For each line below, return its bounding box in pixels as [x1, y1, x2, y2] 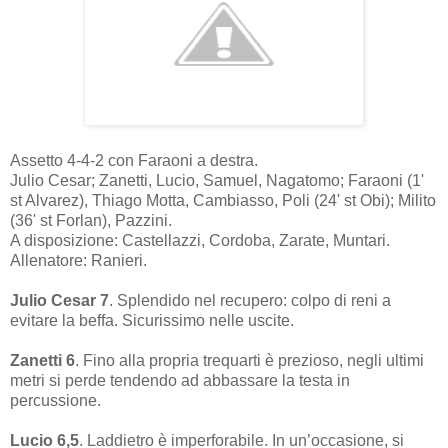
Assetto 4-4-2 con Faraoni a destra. [10, 152, 258, 169]
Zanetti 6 [10, 352, 75, 369]
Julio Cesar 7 [10, 292, 109, 309]
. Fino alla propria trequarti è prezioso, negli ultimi [75, 352, 424, 369]
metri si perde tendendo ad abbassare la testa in [10, 372, 350, 389]
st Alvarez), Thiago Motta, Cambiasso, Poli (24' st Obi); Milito [10, 192, 436, 209]
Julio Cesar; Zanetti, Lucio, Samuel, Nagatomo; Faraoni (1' [10, 172, 424, 189]
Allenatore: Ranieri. [10, 252, 147, 269]
